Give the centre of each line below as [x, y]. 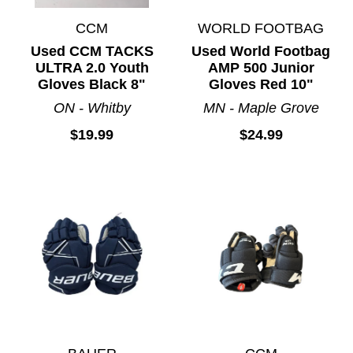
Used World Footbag [261, 52]
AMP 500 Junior [261, 68]
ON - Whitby [92, 108]
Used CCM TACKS [92, 52]
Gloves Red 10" [261, 85]
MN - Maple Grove [261, 108]
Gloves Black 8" [92, 85]
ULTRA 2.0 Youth [92, 68]
